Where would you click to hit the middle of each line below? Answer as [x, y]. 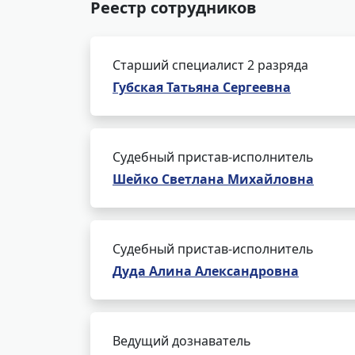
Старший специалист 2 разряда [210, 65]
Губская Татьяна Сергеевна [202, 87]
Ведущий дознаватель [182, 341]
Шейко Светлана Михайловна [213, 179]
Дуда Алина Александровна [206, 271]
